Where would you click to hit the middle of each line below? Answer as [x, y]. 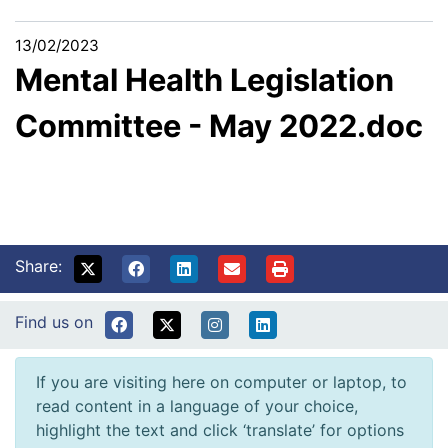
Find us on [54, 322]
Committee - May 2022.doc [219, 126]
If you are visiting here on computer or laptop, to [221, 382]
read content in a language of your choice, [197, 406]
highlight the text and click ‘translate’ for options [220, 430]
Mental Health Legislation [204, 80]
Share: [38, 266]
